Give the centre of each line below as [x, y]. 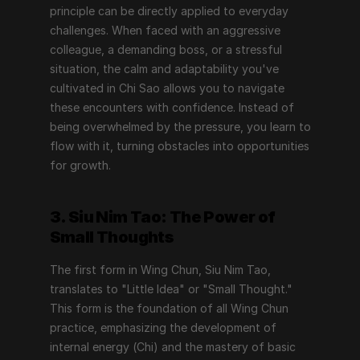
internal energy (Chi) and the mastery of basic [172, 347]
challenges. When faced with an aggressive [165, 30]
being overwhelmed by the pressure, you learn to [180, 127]
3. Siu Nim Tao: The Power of [162, 217]
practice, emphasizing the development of [163, 327]
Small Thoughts [112, 237]
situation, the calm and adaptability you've [164, 69]
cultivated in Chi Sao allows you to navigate [167, 88]
